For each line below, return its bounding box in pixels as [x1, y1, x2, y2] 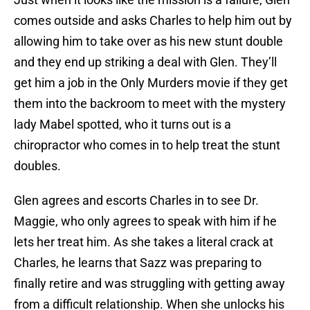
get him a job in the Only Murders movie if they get [14, 75, 288, 91]
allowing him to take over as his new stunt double [14, 34, 283, 49]
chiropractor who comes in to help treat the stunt [14, 138, 280, 153]
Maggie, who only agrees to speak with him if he [14, 214, 277, 229]
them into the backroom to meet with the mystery [14, 96, 286, 111]
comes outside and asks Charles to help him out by [14, 13, 292, 28]
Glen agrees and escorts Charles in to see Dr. [14, 193, 259, 208]
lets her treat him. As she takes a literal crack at [14, 235, 273, 250]
